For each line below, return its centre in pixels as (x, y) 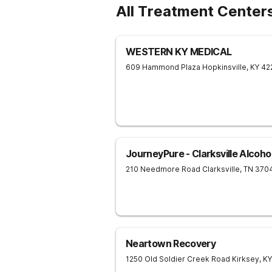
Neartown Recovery (171, 243)
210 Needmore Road (163, 169)
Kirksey (246, 259)
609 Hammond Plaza (163, 67)
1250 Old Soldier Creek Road (178, 259)
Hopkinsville (224, 67)
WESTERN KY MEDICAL (179, 52)
